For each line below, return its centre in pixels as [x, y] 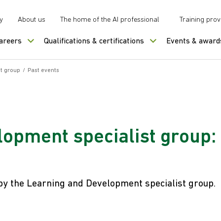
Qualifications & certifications [94, 41]
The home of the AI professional [110, 20]
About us [32, 20]
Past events [43, 71]
